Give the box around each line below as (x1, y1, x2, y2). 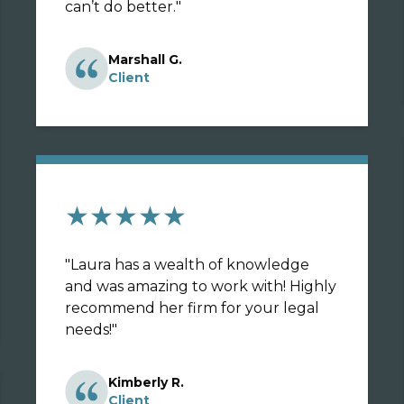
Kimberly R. (108, 374, 184, 390)
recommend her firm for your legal (65, 299, 188, 317)
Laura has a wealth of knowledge (70, 256, 309, 273)
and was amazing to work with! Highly (65, 278, 336, 295)
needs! (65, 321, 112, 338)
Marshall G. (108, 51, 182, 68)
